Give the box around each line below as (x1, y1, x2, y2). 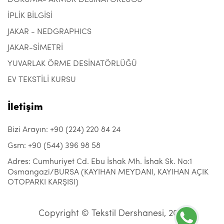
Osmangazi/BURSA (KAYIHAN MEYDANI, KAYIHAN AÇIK (7, 168, 208, 176)
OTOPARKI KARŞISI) (7, 178, 78, 186)
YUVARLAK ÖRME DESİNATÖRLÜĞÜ (7, 60, 137, 68)
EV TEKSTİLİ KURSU (7, 76, 76, 84)
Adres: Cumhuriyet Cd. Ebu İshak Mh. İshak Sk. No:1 (7, 158, 192, 166)
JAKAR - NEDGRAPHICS (7, 28, 91, 36)
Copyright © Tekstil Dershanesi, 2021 (38, 209, 186, 218)
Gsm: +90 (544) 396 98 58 (7, 142, 100, 150)
